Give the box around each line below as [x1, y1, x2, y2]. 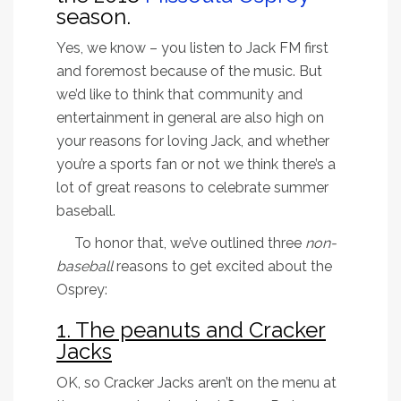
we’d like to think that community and [56, 86, 303, 104]
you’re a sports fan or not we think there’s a [56, 156, 336, 174]
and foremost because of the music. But [56, 63, 322, 81]
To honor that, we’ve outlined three [74, 235, 305, 252]
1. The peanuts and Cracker [56, 317, 326, 344]
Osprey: [56, 281, 107, 299]
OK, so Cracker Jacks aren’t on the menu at [56, 374, 337, 392]
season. [56, 4, 131, 30]
